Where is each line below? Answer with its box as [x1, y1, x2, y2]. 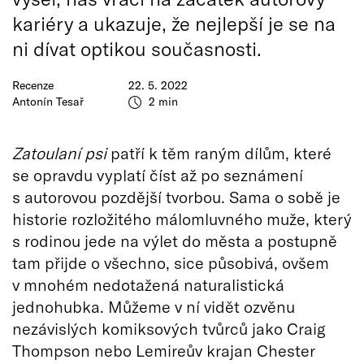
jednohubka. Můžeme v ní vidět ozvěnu [12, 297, 295, 316]
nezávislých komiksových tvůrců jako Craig [12, 318, 326, 338]
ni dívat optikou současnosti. [12, 37, 262, 60]
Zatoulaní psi [12, 143, 106, 162]
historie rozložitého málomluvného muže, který [12, 209, 352, 228]
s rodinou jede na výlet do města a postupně [12, 231, 337, 250]
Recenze [12, 78, 54, 93]
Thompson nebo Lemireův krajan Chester [12, 340, 315, 360]
